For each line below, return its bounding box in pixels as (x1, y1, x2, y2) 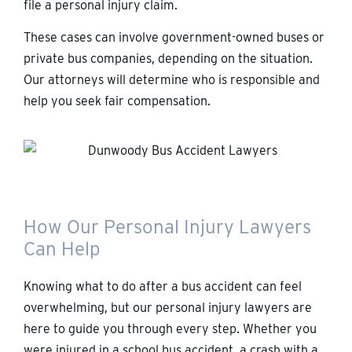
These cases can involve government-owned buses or (24, 30, 324, 46)
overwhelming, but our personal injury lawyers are (24, 299, 312, 315)
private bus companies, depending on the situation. (24, 51, 313, 67)
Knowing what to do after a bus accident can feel (24, 278, 302, 294)
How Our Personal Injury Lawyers (24, 214, 311, 238)
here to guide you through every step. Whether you (24, 321, 317, 336)
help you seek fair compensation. (24, 93, 211, 109)
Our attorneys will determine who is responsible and (24, 72, 320, 88)
